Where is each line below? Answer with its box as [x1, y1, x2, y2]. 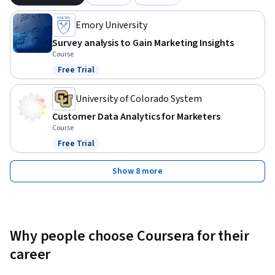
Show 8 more [112, 165, 163, 178]
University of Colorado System [76, 92, 202, 106]
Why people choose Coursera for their [10, 225, 249, 247]
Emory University [76, 18, 147, 33]
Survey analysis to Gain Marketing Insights [52, 36, 234, 50]
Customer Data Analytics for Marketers [52, 110, 221, 124]
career [10, 244, 51, 266]
